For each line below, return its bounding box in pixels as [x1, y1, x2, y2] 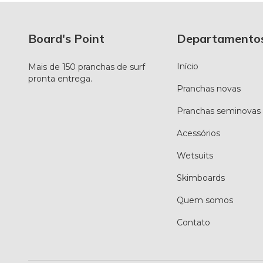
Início [177, 61, 199, 72]
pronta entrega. [28, 73, 92, 85]
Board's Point [28, 31, 104, 46]
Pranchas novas [177, 83, 241, 95]
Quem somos [177, 195, 234, 206]
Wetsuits [177, 150, 214, 161]
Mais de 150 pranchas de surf [28, 62, 145, 73]
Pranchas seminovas [177, 106, 261, 117]
